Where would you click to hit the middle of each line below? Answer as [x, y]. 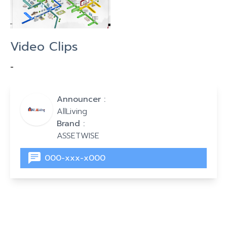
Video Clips [44, 46]
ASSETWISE [78, 136]
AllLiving [72, 111]
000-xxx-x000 [75, 158]
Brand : [71, 123]
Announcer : [81, 99]
